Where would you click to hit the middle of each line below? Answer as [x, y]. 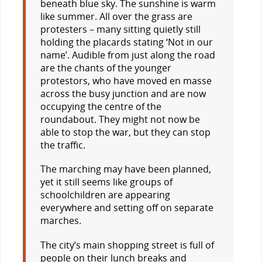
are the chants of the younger [106, 68]
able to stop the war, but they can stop [125, 132]
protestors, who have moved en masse [126, 81]
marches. [61, 221]
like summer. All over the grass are [116, 17]
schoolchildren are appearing [105, 195]
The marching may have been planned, [125, 169]
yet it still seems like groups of [106, 182]
